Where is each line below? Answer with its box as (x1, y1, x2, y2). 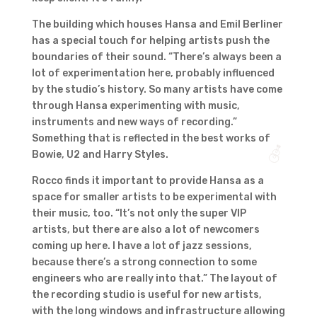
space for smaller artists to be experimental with (31, 191, 277, 204)
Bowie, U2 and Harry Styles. (31, 149, 171, 161)
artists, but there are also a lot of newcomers (31, 224, 260, 236)
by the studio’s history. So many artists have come (31, 83, 282, 96)
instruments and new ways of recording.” (31, 116, 237, 129)
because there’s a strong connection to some (31, 256, 257, 269)
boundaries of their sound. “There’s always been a (31, 51, 282, 64)
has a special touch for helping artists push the (31, 35, 270, 47)
